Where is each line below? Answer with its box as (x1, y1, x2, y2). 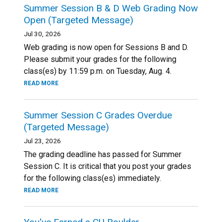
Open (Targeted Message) (24, 14, 133, 26)
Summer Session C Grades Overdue (24, 110, 172, 121)
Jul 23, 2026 (24, 137, 61, 145)
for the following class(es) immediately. (24, 173, 161, 183)
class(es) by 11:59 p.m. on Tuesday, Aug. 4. (24, 66, 171, 76)
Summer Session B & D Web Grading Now (24, 2, 198, 14)
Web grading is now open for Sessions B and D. (24, 43, 188, 52)
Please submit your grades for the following (24, 55, 176, 64)
